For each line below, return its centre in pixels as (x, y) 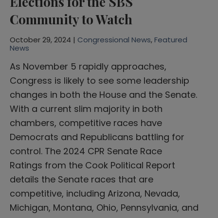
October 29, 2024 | (44, 39)
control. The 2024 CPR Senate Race (86, 151)
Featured (171, 39)
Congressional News (114, 39)
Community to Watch (71, 19)
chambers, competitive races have (86, 123)
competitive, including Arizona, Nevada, (95, 193)
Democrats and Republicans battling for (97, 137)
